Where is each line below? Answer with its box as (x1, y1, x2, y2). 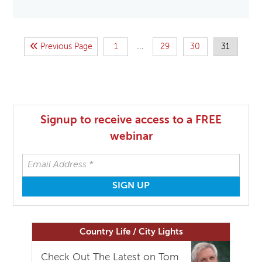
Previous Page (37, 43, 92, 51)
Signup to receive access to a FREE (40, 115, 222, 126)
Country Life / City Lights (79, 227, 183, 237)
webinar (109, 131, 153, 143)
